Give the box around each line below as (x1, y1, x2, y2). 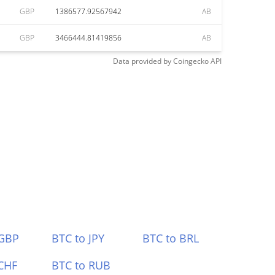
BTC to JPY (51, 231, 104, 246)
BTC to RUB (51, 258, 110, 273)
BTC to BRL (142, 231, 199, 246)
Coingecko (173, 56, 209, 66)
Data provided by (113, 56, 171, 66)
